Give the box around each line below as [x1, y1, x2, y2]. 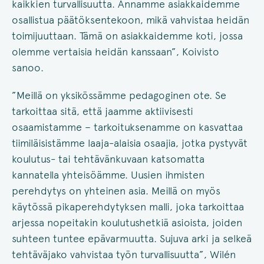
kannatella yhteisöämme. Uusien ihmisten [12, 169, 204, 181]
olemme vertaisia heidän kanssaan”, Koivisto [12, 45, 219, 58]
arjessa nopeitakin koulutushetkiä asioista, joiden [12, 216, 242, 229]
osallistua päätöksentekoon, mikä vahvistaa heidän [12, 14, 249, 27]
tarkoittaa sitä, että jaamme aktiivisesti [12, 105, 193, 118]
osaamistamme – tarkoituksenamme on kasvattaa [12, 121, 243, 134]
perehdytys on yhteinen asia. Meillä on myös [12, 184, 220, 197]
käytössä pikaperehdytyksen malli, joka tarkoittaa [12, 200, 244, 213]
